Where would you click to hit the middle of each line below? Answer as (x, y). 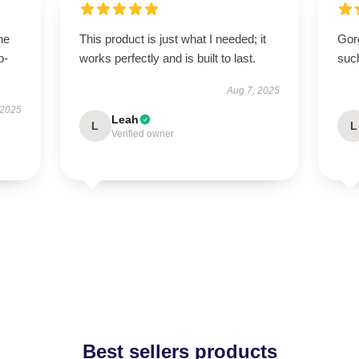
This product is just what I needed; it (172, 39)
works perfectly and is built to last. (167, 58)
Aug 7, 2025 (254, 91)
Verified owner (142, 134)
